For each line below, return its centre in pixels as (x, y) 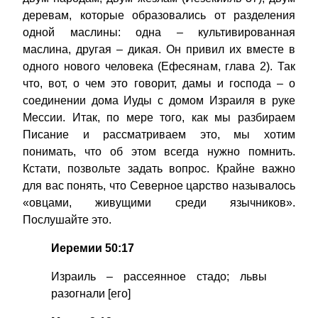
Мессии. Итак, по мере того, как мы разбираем (159, 118)
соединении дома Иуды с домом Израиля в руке (159, 101)
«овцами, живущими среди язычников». (159, 203)
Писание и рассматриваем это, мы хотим (159, 135)
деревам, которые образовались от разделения (159, 16)
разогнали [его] (91, 294)
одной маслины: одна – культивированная (159, 33)
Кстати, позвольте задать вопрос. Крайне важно (159, 169)
